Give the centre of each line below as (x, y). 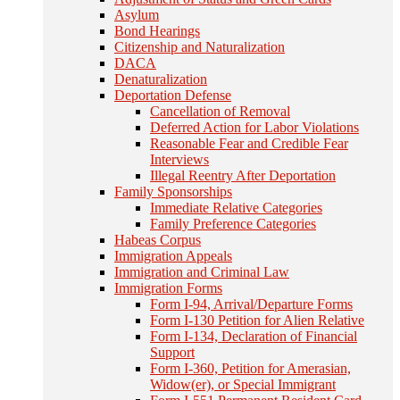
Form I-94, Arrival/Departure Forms (251, 304)
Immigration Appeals (173, 256)
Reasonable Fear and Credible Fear (249, 143)
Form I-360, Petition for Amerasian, (250, 368)
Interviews (179, 159)
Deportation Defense (173, 95)
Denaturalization (161, 79)
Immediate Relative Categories (236, 208)
